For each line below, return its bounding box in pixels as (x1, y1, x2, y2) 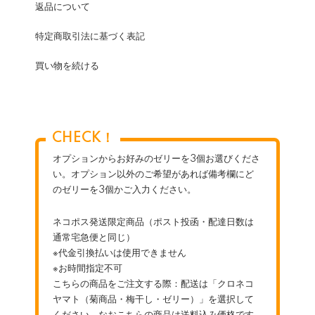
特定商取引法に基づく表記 (35, 32, 145, 41)
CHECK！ (52, 131, 114, 146)
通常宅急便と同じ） (53, 233, 135, 243)
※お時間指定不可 (53, 264, 122, 274)
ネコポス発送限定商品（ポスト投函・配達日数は (53, 217, 254, 227)
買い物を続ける (35, 61, 99, 71)
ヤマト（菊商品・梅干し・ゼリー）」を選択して (53, 295, 254, 304)
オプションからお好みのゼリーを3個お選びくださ (53, 154, 260, 164)
